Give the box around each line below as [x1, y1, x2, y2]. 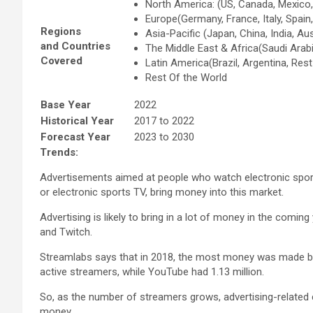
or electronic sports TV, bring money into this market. [40, 185, 284, 198]
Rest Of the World [145, 71, 227, 84]
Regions [41, 24, 81, 38]
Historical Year [41, 114, 114, 127]
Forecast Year [41, 130, 110, 143]
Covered [41, 54, 82, 67]
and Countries [41, 39, 110, 52]
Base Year [41, 98, 91, 111]
